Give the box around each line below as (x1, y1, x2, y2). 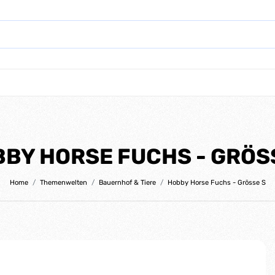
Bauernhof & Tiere (98, 178, 156, 187)
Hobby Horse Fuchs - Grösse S (167, 178, 266, 187)
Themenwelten (39, 178, 87, 187)
